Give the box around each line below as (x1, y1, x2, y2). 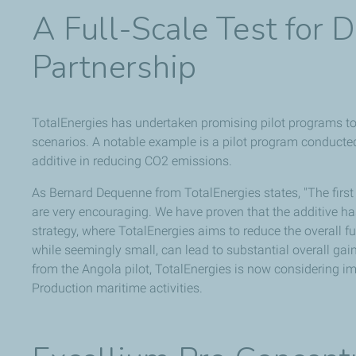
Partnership (32, 46, 197, 90)
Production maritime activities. (32, 281, 203, 296)
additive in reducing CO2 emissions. (32, 153, 232, 169)
